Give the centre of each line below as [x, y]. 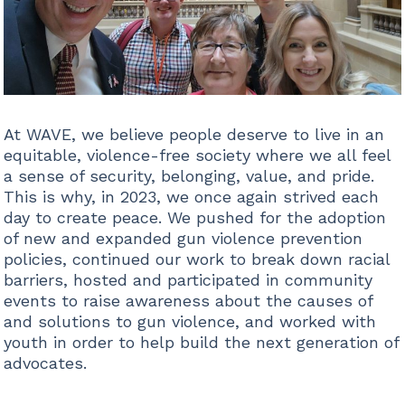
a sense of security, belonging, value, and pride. [188, 175]
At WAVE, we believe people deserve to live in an [193, 134]
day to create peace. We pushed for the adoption [194, 217]
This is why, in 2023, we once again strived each [191, 196]
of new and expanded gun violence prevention [183, 238]
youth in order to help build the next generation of [201, 342]
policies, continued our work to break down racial [196, 259]
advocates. [45, 363]
